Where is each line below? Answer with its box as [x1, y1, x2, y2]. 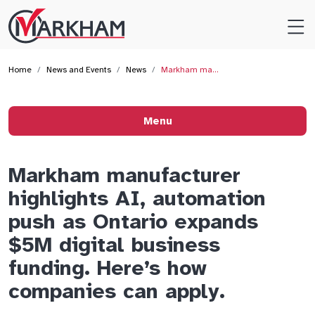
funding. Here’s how [8, 255, 207, 281]
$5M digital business [8, 231, 220, 258]
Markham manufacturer [8, 162, 240, 188]
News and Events [46, 65, 111, 75]
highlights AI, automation [8, 185, 266, 212]
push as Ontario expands [8, 208, 258, 235]
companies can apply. [8, 278, 225, 304]
